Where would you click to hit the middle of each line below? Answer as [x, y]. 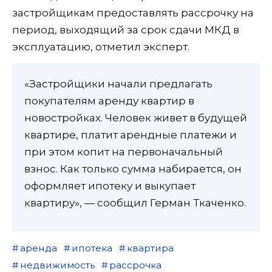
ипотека [92, 248]
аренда [38, 248]
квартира [150, 248]
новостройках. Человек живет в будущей [136, 117]
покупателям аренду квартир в [109, 100]
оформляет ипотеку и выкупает [110, 185]
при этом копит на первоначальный [124, 151]
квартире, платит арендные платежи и [131, 134]
